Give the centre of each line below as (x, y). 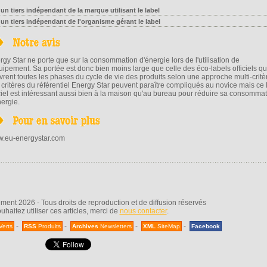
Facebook (206, 226)
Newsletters (115, 226)
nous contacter (143, 211)
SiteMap (168, 226)
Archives (85, 226)
